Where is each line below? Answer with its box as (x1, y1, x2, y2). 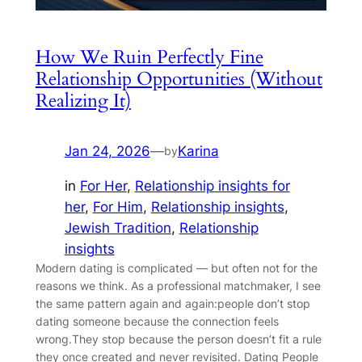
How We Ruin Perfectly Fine (35, 44, 263, 70)
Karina (177, 143, 219, 160)
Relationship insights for (134, 178, 290, 194)
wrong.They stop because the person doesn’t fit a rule (35, 332, 322, 346)
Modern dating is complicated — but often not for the (35, 261, 318, 275)
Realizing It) (35, 88, 131, 114)
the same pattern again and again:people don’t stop (35, 297, 310, 310)
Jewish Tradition (64, 220, 171, 236)
